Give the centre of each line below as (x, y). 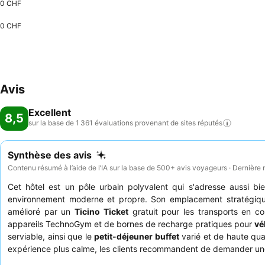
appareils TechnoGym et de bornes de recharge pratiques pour (131, 224)
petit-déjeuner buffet (137, 236)
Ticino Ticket (101, 211)
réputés (210, 123)
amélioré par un (41, 211)
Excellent (50, 112)
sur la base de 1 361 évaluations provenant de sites (112, 123)
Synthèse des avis (50, 155)
